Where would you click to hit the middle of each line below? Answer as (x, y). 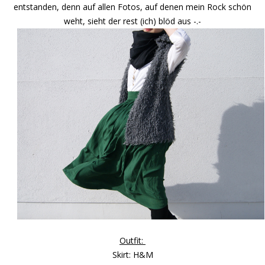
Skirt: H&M (132, 254)
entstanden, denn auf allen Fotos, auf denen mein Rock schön (132, 7)
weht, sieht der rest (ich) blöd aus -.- (132, 21)
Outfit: (132, 240)
